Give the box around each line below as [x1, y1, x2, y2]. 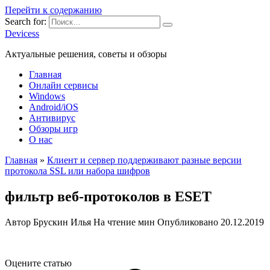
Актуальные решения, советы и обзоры [5, 49, 167, 59]
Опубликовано [157, 216, 218, 227]
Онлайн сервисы [29, 80, 98, 90]
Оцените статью [5, 257, 72, 268]
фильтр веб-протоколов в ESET [5, 188, 212, 204]
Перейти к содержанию [5, 5, 102, 15]
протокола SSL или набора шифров [5, 166, 150, 176]
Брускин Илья [33, 216, 91, 227]
